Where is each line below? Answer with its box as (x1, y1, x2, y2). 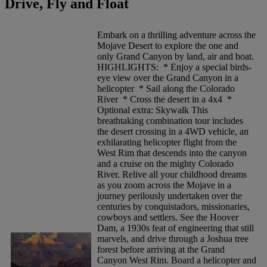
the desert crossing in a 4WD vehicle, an (97, 126, 249, 137)
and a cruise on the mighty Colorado (97, 159, 234, 169)
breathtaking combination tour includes (97, 116, 243, 126)
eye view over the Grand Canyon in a (97, 73, 238, 83)
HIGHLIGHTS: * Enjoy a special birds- (97, 62, 252, 73)
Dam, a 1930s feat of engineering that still (97, 223, 254, 234)
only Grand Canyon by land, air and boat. (97, 51, 254, 62)
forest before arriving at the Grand (97, 244, 225, 255)
